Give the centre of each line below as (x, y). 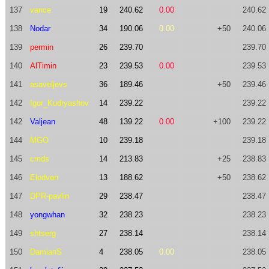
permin (41, 47)
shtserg (43, 233)
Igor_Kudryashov (59, 103)
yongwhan (47, 215)
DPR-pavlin (49, 196)
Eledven (44, 177)
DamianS (46, 252)
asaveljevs (48, 84)
